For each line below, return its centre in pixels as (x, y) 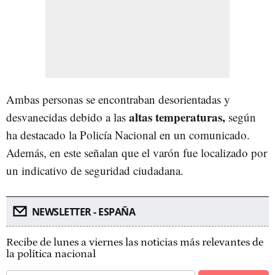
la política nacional (51, 254)
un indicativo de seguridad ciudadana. (95, 170)
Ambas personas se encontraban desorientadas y (118, 99)
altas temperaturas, (177, 117)
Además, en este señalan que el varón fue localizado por (137, 152)
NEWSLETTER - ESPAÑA (83, 211)
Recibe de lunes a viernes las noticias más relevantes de (135, 242)
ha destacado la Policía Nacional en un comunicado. (128, 134)
